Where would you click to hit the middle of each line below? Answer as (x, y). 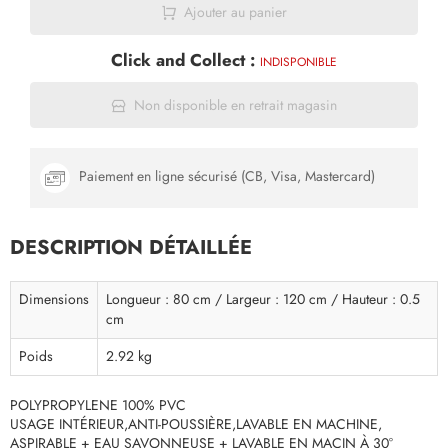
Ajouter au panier (235, 12)
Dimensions (54, 299)
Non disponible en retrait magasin (235, 105)
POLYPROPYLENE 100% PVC (98, 405)
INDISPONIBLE (298, 62)
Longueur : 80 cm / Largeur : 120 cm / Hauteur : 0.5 (263, 299)
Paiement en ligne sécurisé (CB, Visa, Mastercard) (225, 177)
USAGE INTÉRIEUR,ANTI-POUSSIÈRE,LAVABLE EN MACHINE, (196, 424)
